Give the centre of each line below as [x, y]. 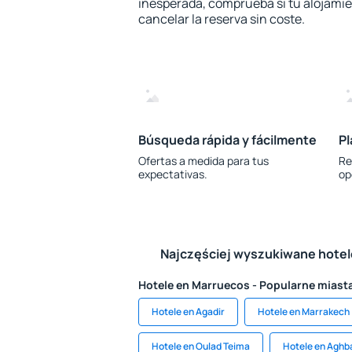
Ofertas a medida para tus [203, 161]
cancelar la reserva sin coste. [222, 19]
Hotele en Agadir [188, 312]
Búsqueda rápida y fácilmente [227, 140]
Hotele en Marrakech [304, 312]
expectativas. [173, 174]
